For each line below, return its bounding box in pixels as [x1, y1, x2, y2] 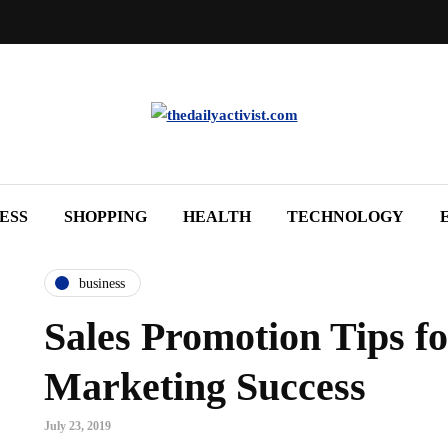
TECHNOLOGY [287, 208, 404, 225]
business [79, 275, 125, 291]
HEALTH [183, 208, 251, 225]
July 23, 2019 [44, 419, 111, 433]
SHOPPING [64, 208, 147, 225]
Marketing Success [44, 364, 366, 409]
